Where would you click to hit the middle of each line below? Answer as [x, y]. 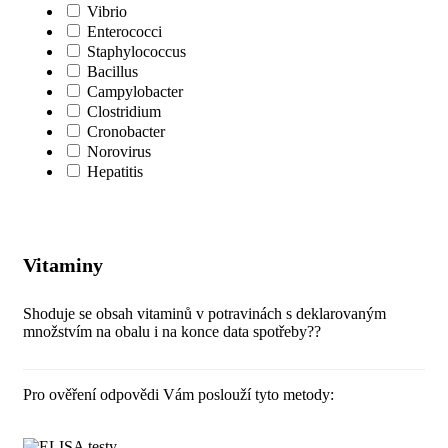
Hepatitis [115, 171]
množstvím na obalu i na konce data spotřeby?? [172, 331]
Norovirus [119, 151]
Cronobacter [126, 131]
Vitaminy [63, 265]
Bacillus [112, 71]
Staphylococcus [136, 51]
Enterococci [124, 31]
